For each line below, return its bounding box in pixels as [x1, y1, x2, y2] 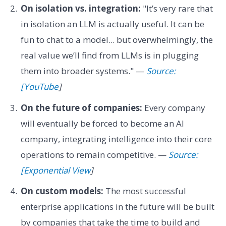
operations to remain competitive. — [20, 148, 168, 160]
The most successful [103, 185, 186, 197]
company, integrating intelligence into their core [20, 133, 212, 145]
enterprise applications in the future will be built [20, 201, 214, 213]
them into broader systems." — [20, 65, 146, 77]
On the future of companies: [20, 101, 142, 114]
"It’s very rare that [140, 3, 213, 15]
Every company [142, 101, 205, 114]
